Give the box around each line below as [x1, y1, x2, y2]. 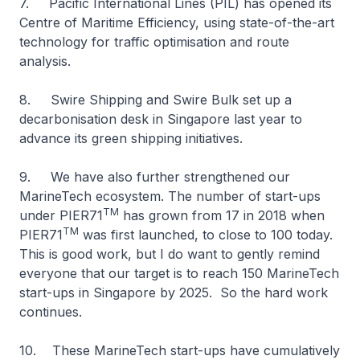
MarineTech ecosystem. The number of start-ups [19, 188, 321, 204]
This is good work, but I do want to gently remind [19, 246, 320, 262]
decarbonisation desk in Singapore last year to [19, 111, 302, 127]
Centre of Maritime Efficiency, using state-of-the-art [19, 14, 334, 31]
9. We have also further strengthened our [19, 169, 290, 185]
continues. [19, 304, 90, 320]
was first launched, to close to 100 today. [79, 227, 337, 243]
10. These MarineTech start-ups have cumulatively [19, 342, 340, 358]
